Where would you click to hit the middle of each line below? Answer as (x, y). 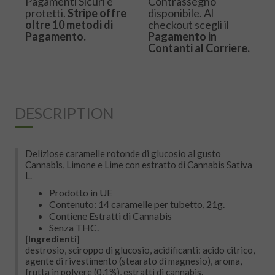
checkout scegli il (188, 25)
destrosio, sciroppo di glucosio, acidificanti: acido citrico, (140, 250)
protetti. (46, 13)
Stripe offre (97, 13)
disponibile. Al (181, 13)
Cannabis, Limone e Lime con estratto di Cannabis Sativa (139, 165)
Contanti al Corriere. (199, 48)
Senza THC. (74, 228)
